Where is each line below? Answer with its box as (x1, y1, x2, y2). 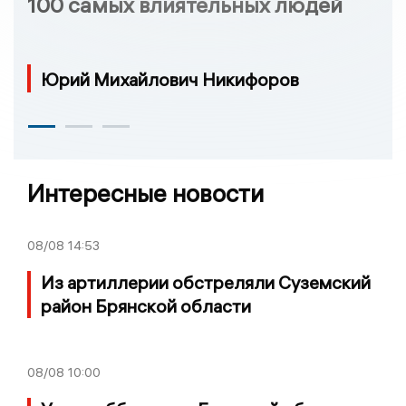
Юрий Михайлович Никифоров (41, 67, 299, 91)
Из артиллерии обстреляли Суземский (41, 270, 371, 294)
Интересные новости (27, 178, 264, 208)
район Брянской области (41, 294, 251, 317)
